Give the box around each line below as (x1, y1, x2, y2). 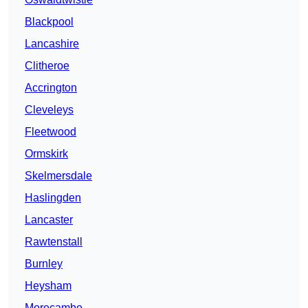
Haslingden (25, 192, 81, 204)
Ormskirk (25, 148, 68, 160)
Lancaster (25, 214, 73, 226)
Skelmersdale (25, 170, 92, 182)
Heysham (25, 280, 71, 292)
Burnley (25, 258, 63, 270)
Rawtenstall (25, 236, 82, 248)
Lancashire (25, 38, 79, 50)
